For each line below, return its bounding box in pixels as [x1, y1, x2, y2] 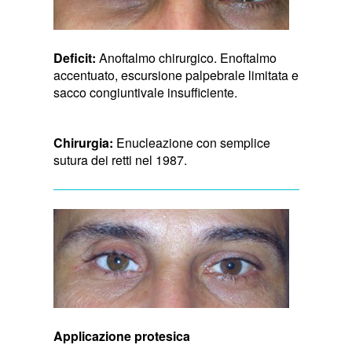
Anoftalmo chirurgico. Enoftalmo [98, 48, 277, 67]
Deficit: [53, 48, 99, 67]
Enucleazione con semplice [115, 133, 270, 152]
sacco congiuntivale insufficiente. [53, 82, 237, 101]
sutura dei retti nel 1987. [53, 150, 187, 169]
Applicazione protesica [53, 326, 190, 345]
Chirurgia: [53, 133, 116, 152]
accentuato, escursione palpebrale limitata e [53, 65, 299, 84]
